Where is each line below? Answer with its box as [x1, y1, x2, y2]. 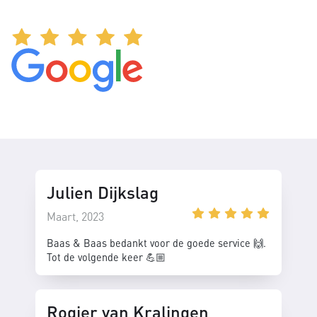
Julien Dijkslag [47, 180, 158, 203]
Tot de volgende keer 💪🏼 [47, 250, 166, 263]
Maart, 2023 [47, 208, 104, 224]
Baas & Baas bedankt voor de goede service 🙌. [47, 236, 266, 249]
